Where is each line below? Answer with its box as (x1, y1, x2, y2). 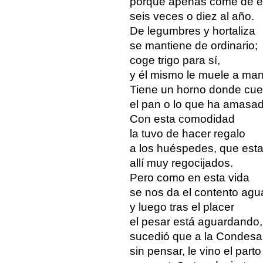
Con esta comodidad (129, 112, 235, 125)
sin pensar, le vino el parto (129, 244, 261, 257)
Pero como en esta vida (129, 171, 249, 184)
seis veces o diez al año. (129, 9, 254, 22)
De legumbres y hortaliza (129, 24, 255, 37)
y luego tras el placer (129, 200, 234, 213)
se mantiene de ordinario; (129, 39, 258, 52)
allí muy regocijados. (129, 156, 233, 169)
